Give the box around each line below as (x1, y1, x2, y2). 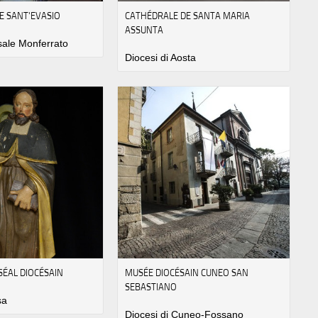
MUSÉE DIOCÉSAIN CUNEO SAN (125, 265, 249, 279)
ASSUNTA (125, 23, 164, 37)
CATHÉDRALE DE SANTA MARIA (125, 9, 251, 23)
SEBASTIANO (125, 280, 177, 293)
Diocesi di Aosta (125, 52, 197, 64)
